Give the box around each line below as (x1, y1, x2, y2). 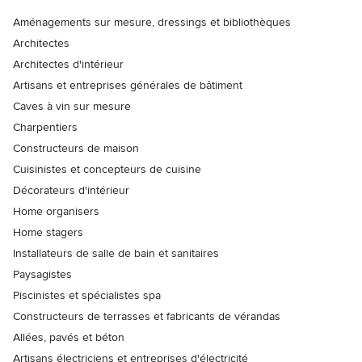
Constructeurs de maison (13, 141, 139, 156)
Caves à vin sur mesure (13, 99, 131, 114)
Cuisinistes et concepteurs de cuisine (13, 162, 201, 177)
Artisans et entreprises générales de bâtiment (13, 78, 242, 93)
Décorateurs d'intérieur (13, 183, 129, 198)
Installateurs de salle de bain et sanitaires (13, 246, 219, 261)
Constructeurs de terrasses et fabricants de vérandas (13, 309, 280, 324)
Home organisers (13, 204, 99, 219)
